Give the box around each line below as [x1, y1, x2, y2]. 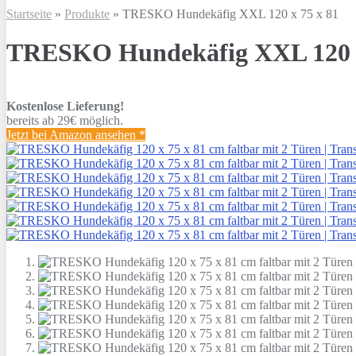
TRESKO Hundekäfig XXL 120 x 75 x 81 [122, 7, 339, 21]
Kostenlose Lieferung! [6, 99, 124, 113]
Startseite [6, 7, 52, 21]
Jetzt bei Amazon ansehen [6, 127, 139, 141]
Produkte [64, 7, 110, 21]
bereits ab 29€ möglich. [6, 113, 123, 127]
